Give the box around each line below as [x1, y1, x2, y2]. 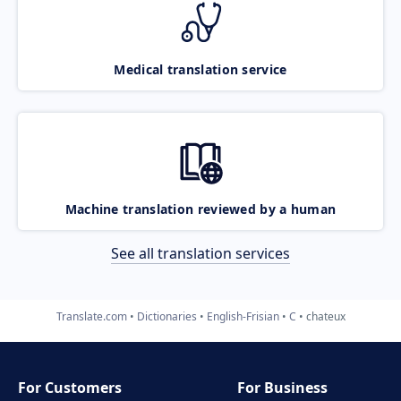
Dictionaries [136, 308, 197, 324]
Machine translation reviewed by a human [64, 200, 337, 218]
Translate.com [55, 308, 127, 324]
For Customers [18, 378, 122, 397]
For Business [237, 378, 328, 397]
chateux [305, 308, 346, 324]
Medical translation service [114, 60, 287, 78]
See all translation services [111, 243, 290, 263]
